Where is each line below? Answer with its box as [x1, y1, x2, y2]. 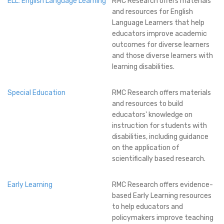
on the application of [112, 143, 179, 152]
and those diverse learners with [112, 51, 213, 60]
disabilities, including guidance [112, 132, 208, 141]
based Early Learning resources [112, 191, 211, 200]
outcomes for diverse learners [112, 40, 209, 49]
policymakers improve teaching [112, 213, 213, 222]
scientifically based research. [112, 154, 205, 163]
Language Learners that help [112, 18, 204, 27]
